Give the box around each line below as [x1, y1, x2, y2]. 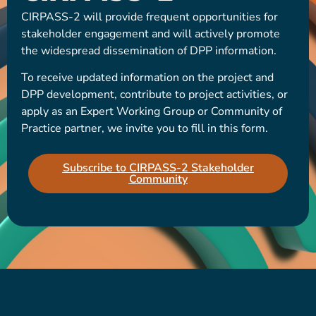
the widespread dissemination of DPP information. [21, 42, 276, 59]
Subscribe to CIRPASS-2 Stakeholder [62, 160, 254, 176]
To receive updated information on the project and [21, 70, 274, 85]
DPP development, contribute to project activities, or [21, 87, 288, 102]
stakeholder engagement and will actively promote [21, 25, 280, 42]
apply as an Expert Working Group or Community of [21, 104, 282, 119]
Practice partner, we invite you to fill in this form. [21, 121, 268, 136]
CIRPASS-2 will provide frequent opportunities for [21, 8, 278, 25]
